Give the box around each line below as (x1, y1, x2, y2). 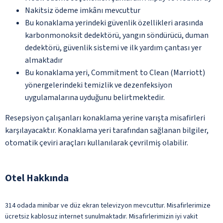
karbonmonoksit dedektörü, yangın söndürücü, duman (25, 29, 209, 41)
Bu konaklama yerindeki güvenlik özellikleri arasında (25, 17, 203, 28)
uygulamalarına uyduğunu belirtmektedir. (25, 92, 165, 103)
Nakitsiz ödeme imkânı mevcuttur (25, 4, 140, 16)
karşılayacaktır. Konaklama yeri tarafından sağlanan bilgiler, (5, 124, 209, 136)
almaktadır (25, 54, 63, 66)
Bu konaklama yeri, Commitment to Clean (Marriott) (25, 67, 205, 78)
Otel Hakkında (5, 171, 69, 185)
